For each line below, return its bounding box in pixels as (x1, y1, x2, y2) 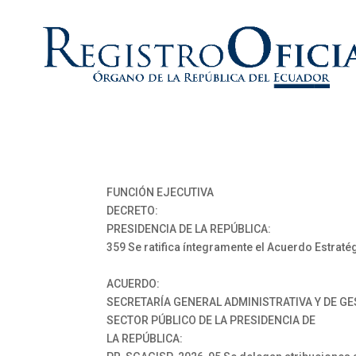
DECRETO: (106, 204, 159, 217)
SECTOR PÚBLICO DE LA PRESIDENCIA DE (106, 314, 316, 327)
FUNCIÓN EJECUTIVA (106, 186, 215, 199)
